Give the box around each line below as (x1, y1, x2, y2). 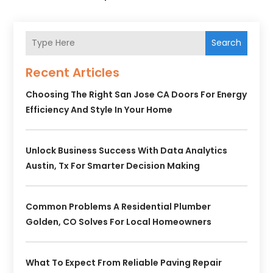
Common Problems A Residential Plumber (26, 200, 211, 213)
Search (211, 37, 241, 49)
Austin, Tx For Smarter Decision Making (26, 159, 200, 172)
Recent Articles (26, 63, 120, 81)
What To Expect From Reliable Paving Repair (26, 256, 222, 269)
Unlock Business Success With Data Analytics (26, 144, 228, 157)
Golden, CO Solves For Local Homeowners (26, 215, 212, 228)
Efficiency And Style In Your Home (26, 103, 173, 116)
